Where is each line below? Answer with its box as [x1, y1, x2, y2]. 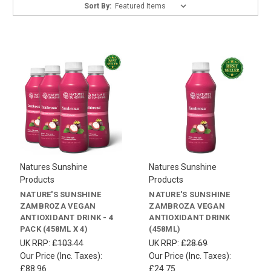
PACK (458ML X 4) [19, 224, 88, 234]
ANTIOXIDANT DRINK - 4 [19, 213, 114, 223]
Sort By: [84, 1, 112, 10]
